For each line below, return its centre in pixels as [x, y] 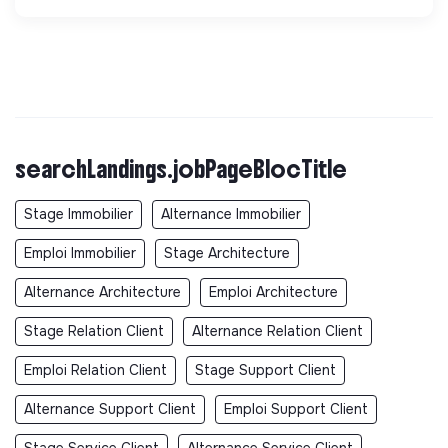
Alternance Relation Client [277, 330]
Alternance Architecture [102, 291]
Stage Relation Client [94, 330]
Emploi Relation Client [95, 369]
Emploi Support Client [296, 408]
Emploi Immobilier [80, 252]
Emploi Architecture [273, 291]
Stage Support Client [265, 369]
